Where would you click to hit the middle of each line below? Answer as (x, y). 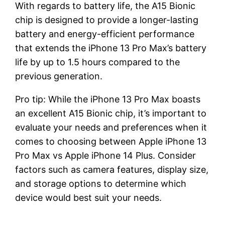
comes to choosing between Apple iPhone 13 (111, 141)
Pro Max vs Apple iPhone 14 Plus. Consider (106, 155)
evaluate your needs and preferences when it (111, 127)
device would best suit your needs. (89, 197)
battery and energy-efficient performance (105, 34)
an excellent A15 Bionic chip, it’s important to (111, 113)
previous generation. (59, 76)
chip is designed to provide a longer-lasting (107, 20)
